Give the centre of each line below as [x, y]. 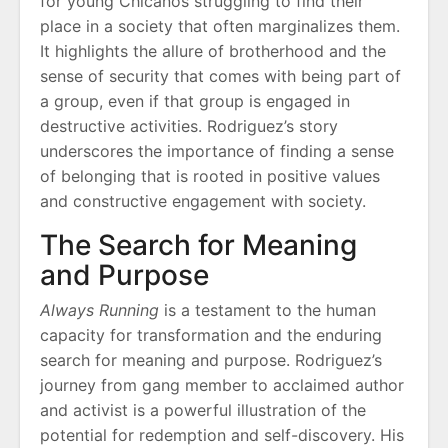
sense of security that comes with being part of [220, 76]
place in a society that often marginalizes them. [220, 26]
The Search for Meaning [198, 245]
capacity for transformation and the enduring [211, 335]
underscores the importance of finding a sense [217, 151]
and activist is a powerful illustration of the [203, 410]
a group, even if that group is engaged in [195, 101]
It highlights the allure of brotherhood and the [213, 51]
